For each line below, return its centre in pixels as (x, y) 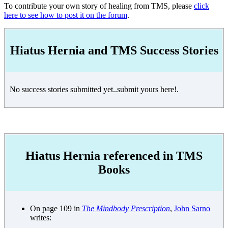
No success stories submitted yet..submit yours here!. (94, 89)
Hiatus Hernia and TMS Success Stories (114, 50)
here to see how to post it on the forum (66, 15)
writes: (41, 217)
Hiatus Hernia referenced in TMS (114, 155)
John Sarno (192, 208)
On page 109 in (56, 208)
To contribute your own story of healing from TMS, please (99, 6)
